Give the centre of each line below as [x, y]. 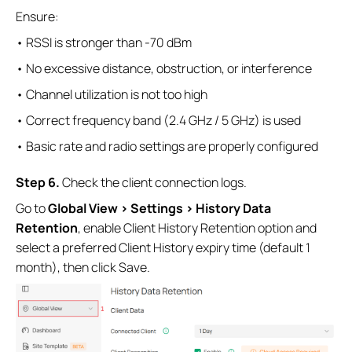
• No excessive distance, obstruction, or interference [164, 69]
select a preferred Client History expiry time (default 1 [163, 248]
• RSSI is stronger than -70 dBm [104, 43]
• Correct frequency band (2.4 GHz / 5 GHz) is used [158, 121]
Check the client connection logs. [153, 183]
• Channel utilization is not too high [112, 95]
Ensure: [37, 17]
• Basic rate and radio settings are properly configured [167, 147]
